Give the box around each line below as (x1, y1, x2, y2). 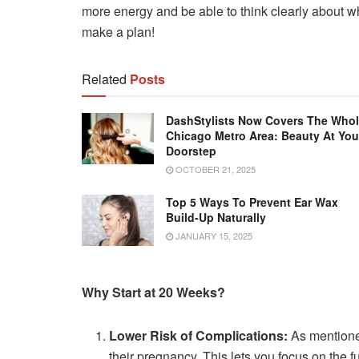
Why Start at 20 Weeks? (82, 283, 225, 302)
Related (82, 70, 127, 89)
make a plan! (82, 22, 155, 42)
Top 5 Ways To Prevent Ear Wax (166, 194, 338, 211)
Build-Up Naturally (166, 209, 266, 226)
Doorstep (166, 143, 216, 159)
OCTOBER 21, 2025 (173, 163, 256, 176)
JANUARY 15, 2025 (173, 229, 252, 243)
